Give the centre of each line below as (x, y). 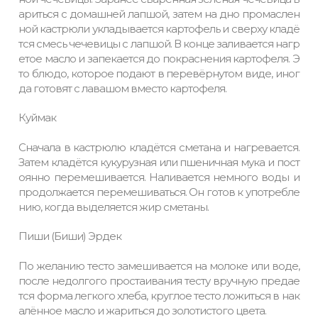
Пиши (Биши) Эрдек (70, 236)
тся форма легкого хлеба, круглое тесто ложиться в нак (159, 296)
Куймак (38, 117)
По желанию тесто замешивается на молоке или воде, (159, 266)
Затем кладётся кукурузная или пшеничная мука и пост (159, 162)
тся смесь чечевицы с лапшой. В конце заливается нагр (159, 44)
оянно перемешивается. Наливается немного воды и (159, 177)
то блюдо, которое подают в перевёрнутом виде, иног (159, 73)
